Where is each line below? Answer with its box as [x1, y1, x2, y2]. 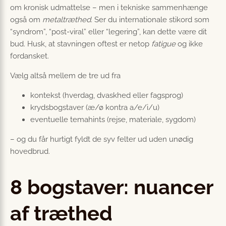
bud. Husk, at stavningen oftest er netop [10, 39, 151, 48]
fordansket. [10, 51, 49, 61]
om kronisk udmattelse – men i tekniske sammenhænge [10, 3, 208, 12]
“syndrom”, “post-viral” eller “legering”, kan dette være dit [10, 27, 207, 36]
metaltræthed [42, 15, 91, 24]
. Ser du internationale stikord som [91, 15, 209, 24]
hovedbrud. [10, 146, 50, 156]
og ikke [176, 39, 203, 48]
